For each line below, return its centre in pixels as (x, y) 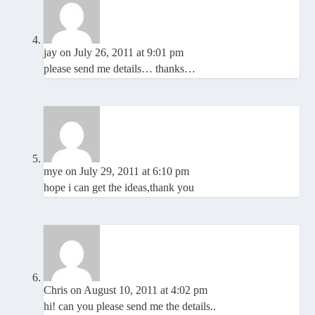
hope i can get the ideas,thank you (119, 188)
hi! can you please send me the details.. (130, 307)
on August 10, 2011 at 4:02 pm (139, 290)
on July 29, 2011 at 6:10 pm (128, 172)
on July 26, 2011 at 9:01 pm (122, 53)
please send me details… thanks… (120, 69)
